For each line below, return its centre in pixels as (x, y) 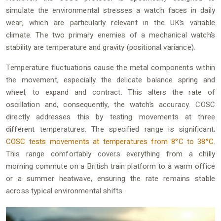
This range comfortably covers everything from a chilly (110, 154)
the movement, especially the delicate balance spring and (110, 80)
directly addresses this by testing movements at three (110, 117)
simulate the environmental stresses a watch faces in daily (110, 10)
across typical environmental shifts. (65, 191)
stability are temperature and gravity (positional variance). (101, 47)
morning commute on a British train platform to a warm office (110, 166)
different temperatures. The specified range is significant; (110, 129)
